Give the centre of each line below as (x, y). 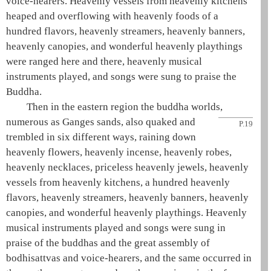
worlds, (206, 107)
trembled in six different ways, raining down (101, 137)
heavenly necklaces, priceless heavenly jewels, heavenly (127, 167)
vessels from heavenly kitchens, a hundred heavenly (118, 182)
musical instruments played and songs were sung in (116, 228)
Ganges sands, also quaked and (129, 122)
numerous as (34, 122)
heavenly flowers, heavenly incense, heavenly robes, (119, 152)
